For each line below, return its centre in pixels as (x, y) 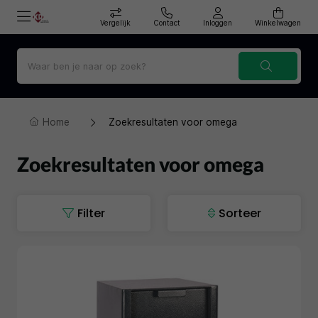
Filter (91, 213)
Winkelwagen (278, 23)
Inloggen (218, 23)
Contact (167, 23)
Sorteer (240, 213)
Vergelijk (115, 23)
